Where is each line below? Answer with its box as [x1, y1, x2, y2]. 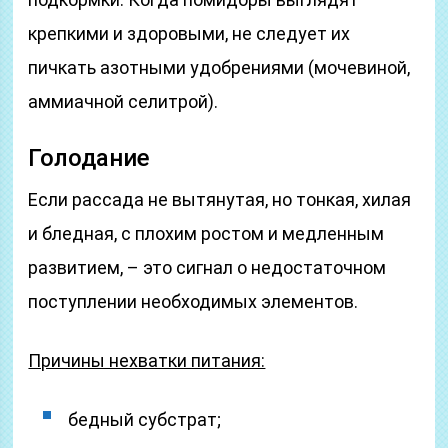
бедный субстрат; [68, 409, 222, 430]
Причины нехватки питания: [28, 350, 266, 371]
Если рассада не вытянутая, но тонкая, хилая [28, 189, 412, 210]
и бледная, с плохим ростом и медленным [28, 223, 385, 244]
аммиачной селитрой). [28, 91, 219, 112]
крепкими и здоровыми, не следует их [28, 23, 351, 44]
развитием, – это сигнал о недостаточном [28, 257, 387, 278]
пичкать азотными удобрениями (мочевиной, [28, 57, 411, 78]
